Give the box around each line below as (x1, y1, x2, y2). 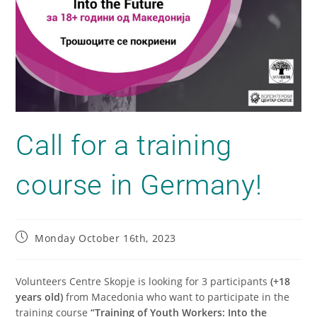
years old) (16, 289, 64, 304)
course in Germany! (16, 168, 263, 202)
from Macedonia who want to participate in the (63, 289, 290, 304)
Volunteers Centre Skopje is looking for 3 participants (16, 274, 271, 288)
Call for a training (16, 128, 232, 162)
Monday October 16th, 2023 (35, 231, 177, 245)
